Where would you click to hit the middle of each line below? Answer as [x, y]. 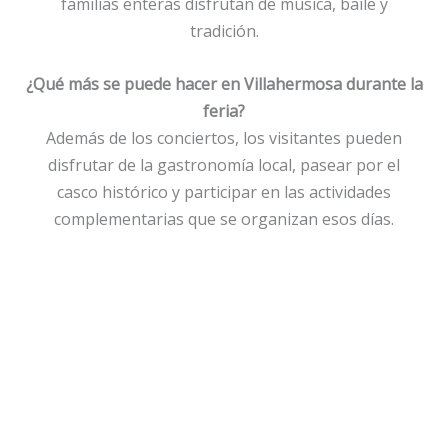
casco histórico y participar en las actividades [224, 191]
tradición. [224, 30]
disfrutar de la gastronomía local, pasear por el [224, 164]
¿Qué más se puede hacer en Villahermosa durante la [224, 83]
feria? [224, 110]
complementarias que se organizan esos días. [224, 218]
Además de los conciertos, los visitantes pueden [224, 137]
